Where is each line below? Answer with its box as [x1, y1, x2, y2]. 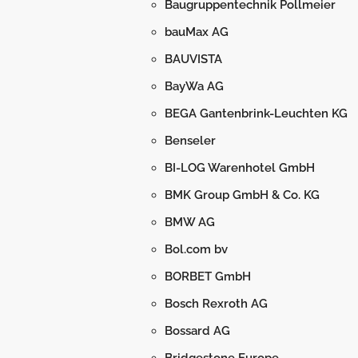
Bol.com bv [165, 242, 228, 257]
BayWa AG [165, 79, 224, 93]
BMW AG [165, 215, 215, 229]
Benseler [165, 133, 216, 148]
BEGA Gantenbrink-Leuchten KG [165, 106, 348, 121]
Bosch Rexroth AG [165, 296, 268, 311]
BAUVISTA [165, 52, 222, 66]
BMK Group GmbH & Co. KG [165, 188, 320, 202]
